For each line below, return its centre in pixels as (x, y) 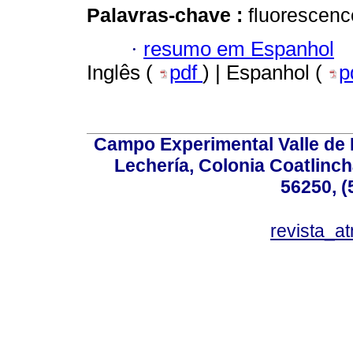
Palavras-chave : (167, 15)
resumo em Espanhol (239, 48)
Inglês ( (123, 72)
